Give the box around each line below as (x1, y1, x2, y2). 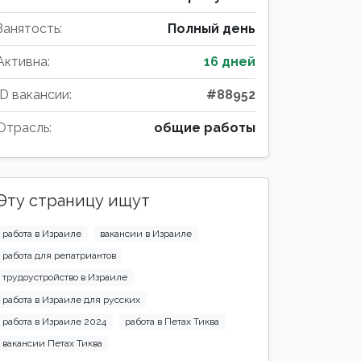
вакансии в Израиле (100, 228, 193, 239)
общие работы (154, 120, 255, 135)
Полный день (168, 21, 255, 36)
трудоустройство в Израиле (2, 272, 127, 284)
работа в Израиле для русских (2, 293, 140, 305)
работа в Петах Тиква (125, 315, 220, 327)
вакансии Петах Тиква (2, 337, 102, 349)
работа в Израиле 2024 (2, 315, 106, 327)
